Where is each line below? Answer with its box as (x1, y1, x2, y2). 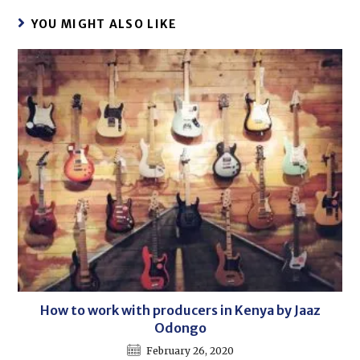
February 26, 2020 (145, 345, 234, 358)
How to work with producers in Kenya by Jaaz (39, 302, 321, 319)
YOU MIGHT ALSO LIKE (31, 17, 178, 32)
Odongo (153, 320, 207, 337)
